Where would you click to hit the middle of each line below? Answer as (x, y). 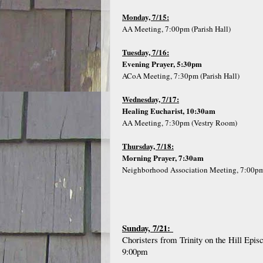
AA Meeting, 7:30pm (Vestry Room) (180, 123)
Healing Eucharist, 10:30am (169, 111)
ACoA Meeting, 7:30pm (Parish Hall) (181, 76)
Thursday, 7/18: (148, 146)
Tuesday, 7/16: (146, 52)
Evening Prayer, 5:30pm (162, 64)
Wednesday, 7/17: (151, 99)
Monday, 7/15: (146, 17)
